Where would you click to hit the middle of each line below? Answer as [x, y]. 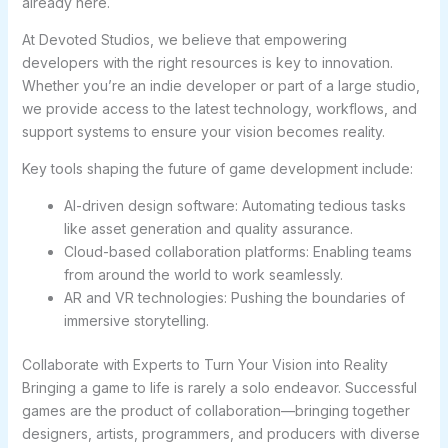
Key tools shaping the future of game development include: [217, 169]
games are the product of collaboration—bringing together [215, 411]
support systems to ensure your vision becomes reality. [203, 132]
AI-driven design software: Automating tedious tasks [234, 206]
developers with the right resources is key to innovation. [207, 63]
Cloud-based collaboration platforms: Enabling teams [237, 252]
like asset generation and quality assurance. [208, 229]
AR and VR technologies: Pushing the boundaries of [234, 298]
